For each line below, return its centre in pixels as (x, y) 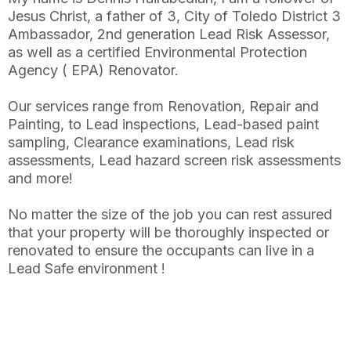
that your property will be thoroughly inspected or (168, 233)
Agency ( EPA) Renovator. (93, 71)
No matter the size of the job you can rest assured (170, 215)
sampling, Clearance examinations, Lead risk (151, 143)
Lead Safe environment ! (87, 269)
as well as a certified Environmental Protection (157, 52)
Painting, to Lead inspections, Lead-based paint (163, 125)
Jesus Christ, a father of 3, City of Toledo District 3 (174, 16)
